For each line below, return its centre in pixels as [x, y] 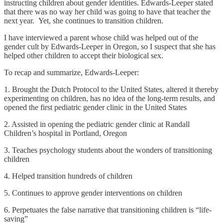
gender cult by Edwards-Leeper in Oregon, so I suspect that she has [110, 46]
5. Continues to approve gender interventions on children [93, 193]
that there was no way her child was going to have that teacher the [107, 11]
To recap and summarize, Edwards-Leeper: [71, 72]
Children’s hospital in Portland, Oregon [65, 133]
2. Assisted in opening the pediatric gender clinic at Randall [97, 124]
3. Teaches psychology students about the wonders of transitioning [108, 150]
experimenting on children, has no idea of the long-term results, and [110, 98]
